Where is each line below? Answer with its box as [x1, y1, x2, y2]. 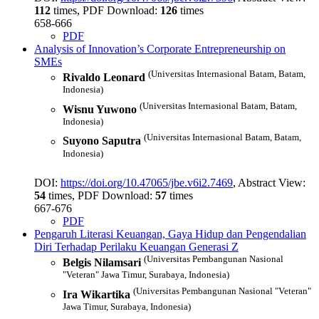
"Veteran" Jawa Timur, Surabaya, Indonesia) [63, 269, 229, 281]
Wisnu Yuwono [63, 103, 137, 116]
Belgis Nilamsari [63, 256, 141, 269]
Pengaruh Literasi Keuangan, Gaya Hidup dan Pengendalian [34, 228, 306, 241]
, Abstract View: [233, 177, 305, 189]
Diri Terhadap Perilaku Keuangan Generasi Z [34, 241, 239, 253]
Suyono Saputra [63, 135, 141, 147]
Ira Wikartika [63, 288, 130, 301]
